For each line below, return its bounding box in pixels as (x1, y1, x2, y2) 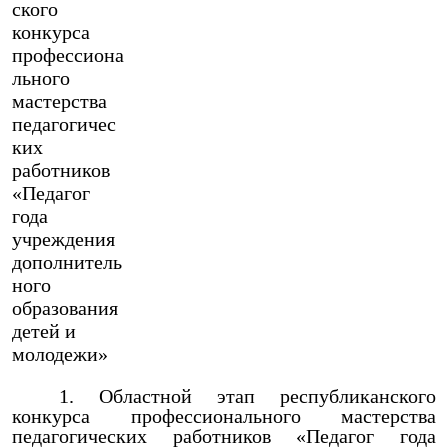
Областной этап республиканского (99, 385, 436, 407)
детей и (12, 320, 76, 342)
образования (12, 297, 118, 319)
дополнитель (12, 251, 122, 273)
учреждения (12, 228, 115, 250)
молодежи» (12, 343, 108, 365)
